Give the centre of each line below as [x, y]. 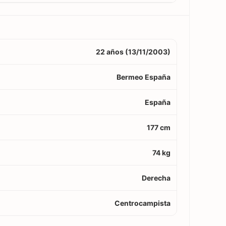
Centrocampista [143, 203]
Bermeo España [144, 77]
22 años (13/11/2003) [133, 51]
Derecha [156, 178]
